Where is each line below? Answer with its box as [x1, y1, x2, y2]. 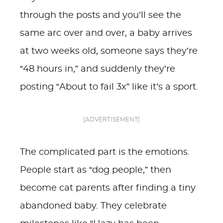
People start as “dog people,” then [20, 166, 171, 175]
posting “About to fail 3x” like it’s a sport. [20, 83, 198, 92]
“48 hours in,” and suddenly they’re [20, 65, 175, 74]
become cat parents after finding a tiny [20, 184, 196, 193]
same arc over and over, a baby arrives [20, 29, 192, 38]
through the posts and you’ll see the [20, 11, 181, 20]
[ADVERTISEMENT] [83, 116, 140, 122]
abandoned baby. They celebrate [20, 202, 167, 211]
